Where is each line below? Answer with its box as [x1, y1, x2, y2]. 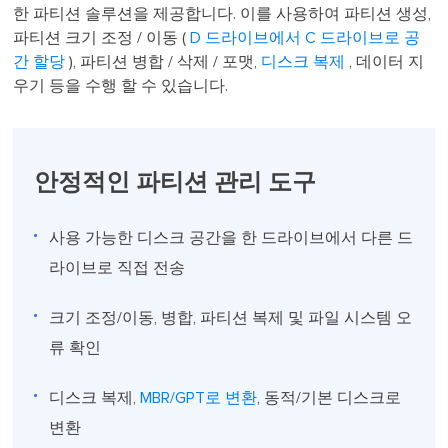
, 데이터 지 [345, 53, 425, 70]
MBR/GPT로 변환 [140, 389, 258, 406]
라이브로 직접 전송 [49, 259, 186, 276]
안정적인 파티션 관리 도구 [34, 170, 317, 195]
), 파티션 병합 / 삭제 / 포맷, [65, 53, 262, 70]
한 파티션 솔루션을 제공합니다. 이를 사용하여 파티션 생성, [13, 5, 432, 22]
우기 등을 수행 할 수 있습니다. [13, 77, 229, 94]
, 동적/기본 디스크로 [257, 389, 402, 406]
